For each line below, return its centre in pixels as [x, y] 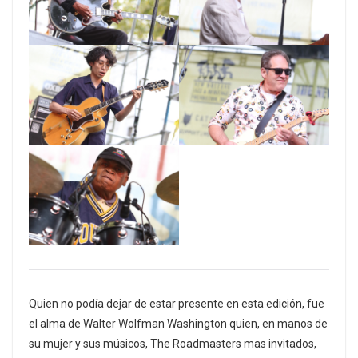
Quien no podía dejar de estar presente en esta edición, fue [177, 303]
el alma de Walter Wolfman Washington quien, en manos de [178, 323]
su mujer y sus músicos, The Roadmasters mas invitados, [173, 343]
